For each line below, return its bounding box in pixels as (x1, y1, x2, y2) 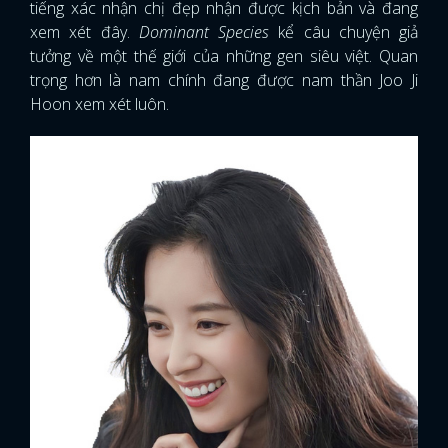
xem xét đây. (30, 20, 139, 43)
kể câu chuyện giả (269, 20, 418, 43)
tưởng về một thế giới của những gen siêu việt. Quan (30, 44, 418, 67)
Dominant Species (138, 20, 269, 43)
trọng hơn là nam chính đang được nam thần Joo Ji (30, 68, 418, 91)
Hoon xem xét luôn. (30, 92, 169, 115)
